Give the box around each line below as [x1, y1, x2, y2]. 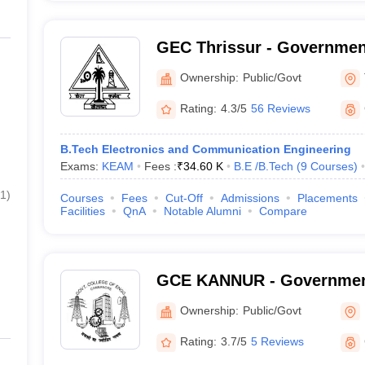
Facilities [59, 204, 105, 218]
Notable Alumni [163, 204, 241, 218]
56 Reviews [250, 102, 310, 115]
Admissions [220, 191, 279, 204]
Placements [297, 191, 358, 204]
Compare [258, 204, 307, 218]
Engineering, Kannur [156, 292, 316, 310]
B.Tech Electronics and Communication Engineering [59, 143, 351, 156]
